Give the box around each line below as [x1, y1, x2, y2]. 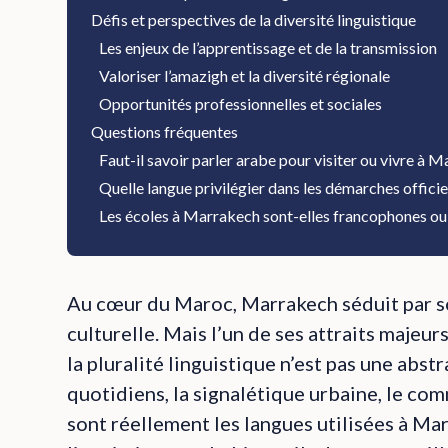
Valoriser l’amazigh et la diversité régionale [99, 66, 391, 85]
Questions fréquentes [91, 122, 239, 141]
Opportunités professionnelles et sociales [99, 94, 383, 113]
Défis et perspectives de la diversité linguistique [91, 10, 417, 29]
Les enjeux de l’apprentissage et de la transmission [99, 38, 438, 57]
